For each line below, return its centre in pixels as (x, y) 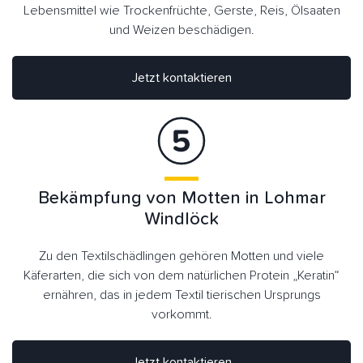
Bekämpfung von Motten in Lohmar (181, 198)
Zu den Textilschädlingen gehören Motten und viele (181, 256)
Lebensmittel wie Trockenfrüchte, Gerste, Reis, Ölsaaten (181, 11)
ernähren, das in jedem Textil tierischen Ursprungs (181, 295)
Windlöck (181, 219)
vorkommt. (181, 314)
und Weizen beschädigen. (181, 30)
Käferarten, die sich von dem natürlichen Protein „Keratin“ (181, 275)
